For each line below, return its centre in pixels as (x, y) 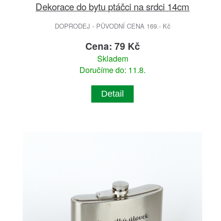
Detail (113, 94)
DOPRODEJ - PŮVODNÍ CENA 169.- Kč (112, 26)
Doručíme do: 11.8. (113, 70)
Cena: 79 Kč (112, 46)
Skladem (112, 59)
